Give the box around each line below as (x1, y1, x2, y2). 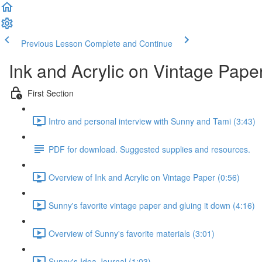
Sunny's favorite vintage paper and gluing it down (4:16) (49, 199, 255, 211)
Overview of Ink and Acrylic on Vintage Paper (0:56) (49, 171, 240, 183)
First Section (27, 87, 74, 99)
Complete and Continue (85, 37, 173, 49)
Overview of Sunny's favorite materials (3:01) (49, 227, 215, 239)
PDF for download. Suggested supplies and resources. (49, 143, 250, 155)
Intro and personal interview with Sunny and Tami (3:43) (49, 115, 256, 127)
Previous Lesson (21, 37, 82, 49)
